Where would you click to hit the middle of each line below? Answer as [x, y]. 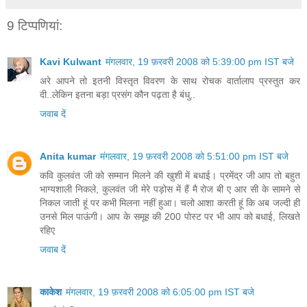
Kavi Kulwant [71, 61]
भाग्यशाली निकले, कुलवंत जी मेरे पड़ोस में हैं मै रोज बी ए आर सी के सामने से [170, 189]
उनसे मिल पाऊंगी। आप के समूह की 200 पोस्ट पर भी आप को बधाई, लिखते [170, 216]
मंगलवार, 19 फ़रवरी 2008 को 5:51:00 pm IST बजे [194, 156]
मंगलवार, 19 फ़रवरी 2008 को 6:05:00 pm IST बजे [160, 292]
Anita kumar [68, 156]
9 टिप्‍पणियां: [35, 26]
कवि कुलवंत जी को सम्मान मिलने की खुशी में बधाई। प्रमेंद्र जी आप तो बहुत [170, 175]
